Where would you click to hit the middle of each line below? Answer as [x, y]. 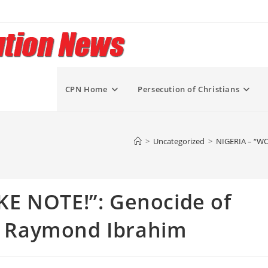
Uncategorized [179, 141]
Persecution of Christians [189, 89]
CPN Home [86, 89]
